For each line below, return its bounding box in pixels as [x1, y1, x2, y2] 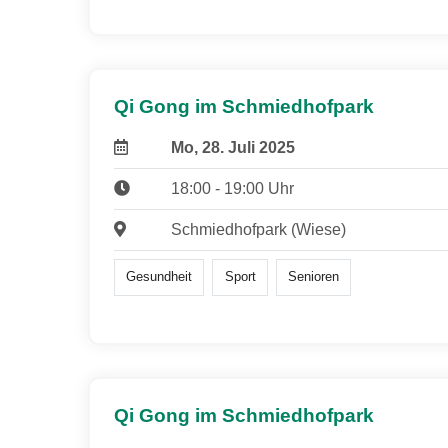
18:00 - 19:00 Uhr [170, 180, 294, 198]
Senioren [287, 269, 339, 285]
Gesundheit [126, 269, 193, 285]
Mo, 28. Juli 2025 [170, 139, 295, 157]
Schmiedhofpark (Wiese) [170, 221, 346, 239]
